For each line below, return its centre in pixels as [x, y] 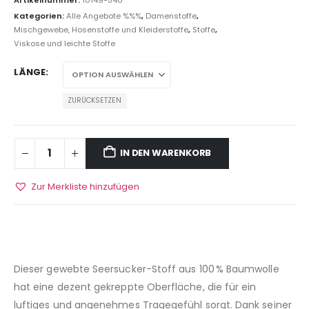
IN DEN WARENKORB [166, 153]
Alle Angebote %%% [104, 16]
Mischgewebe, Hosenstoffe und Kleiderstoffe [101, 30]
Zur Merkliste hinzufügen [85, 187]
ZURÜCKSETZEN [95, 101]
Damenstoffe [171, 16]
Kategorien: [40, 16]
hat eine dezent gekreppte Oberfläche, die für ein [135, 287]
